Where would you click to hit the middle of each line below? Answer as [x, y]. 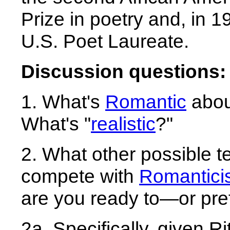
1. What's [63, 102]
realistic [123, 124]
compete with [80, 176]
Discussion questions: [123, 71]
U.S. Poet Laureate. [105, 41]
